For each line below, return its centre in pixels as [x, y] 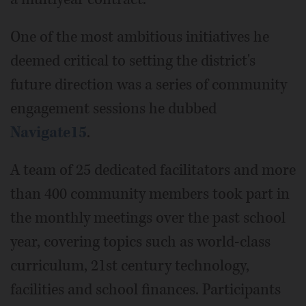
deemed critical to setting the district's [133, 60]
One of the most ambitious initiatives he [140, 37]
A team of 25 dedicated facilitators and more [153, 170]
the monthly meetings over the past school [148, 218]
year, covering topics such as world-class [140, 241]
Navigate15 [48, 132]
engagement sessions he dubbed [113, 108]
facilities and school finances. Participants [145, 289]
